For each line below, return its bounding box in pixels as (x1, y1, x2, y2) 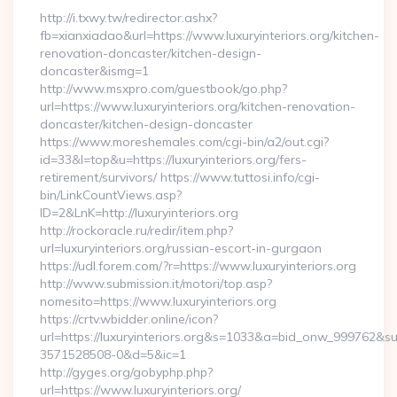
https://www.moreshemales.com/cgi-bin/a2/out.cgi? (40, 134, 329, 150)
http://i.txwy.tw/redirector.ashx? (40, 10, 217, 26)
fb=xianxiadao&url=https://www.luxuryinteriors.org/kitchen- (40, 27, 379, 43)
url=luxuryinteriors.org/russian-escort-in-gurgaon (40, 240, 322, 256)
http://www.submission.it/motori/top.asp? (40, 276, 272, 292)
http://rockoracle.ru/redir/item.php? (40, 222, 233, 238)
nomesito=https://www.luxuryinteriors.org (40, 293, 276, 309)
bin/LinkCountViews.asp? (40, 187, 182, 203)
